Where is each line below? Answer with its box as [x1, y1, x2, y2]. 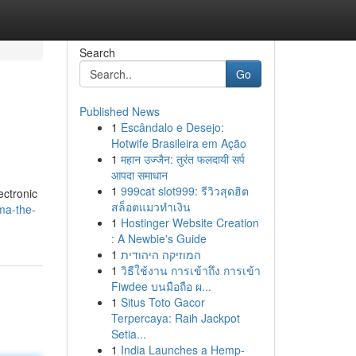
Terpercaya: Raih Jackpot [110, 310, 240, 326]
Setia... [110, 326, 146, 342]
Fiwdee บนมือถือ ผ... [110, 278, 211, 294]
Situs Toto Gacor [120, 294, 205, 310]
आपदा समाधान [110, 167, 168, 183]
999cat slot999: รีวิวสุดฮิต [120, 183, 249, 199]
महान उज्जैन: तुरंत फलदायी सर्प [120, 151, 245, 167]
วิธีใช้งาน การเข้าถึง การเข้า [120, 262, 261, 278]
